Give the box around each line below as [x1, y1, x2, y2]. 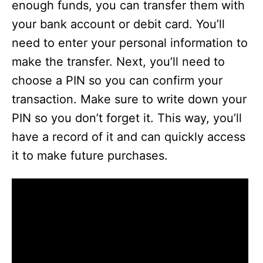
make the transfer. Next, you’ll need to [12, 55, 225, 69]
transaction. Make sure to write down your [12, 92, 247, 106]
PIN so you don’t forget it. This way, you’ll [12, 111, 242, 125]
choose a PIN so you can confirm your [12, 73, 222, 87]
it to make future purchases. [12, 149, 168, 163]
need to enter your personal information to [12, 36, 248, 50]
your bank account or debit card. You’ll [12, 17, 225, 31]
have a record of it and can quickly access [12, 130, 245, 144]
